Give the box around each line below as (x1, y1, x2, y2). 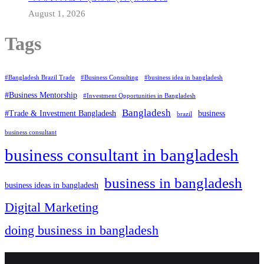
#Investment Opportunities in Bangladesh (83, 93, 196, 100)
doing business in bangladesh (5, 223, 159, 238)
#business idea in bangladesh (144, 74, 223, 81)
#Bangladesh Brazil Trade (5, 74, 75, 81)
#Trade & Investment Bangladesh (5, 109, 116, 118)
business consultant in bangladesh (5, 146, 239, 165)
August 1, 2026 (28, 9, 85, 19)
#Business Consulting (81, 74, 138, 81)
